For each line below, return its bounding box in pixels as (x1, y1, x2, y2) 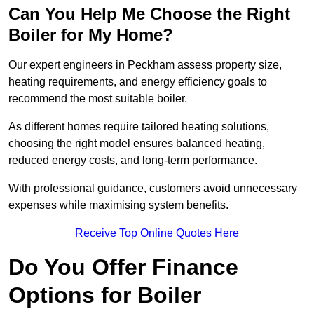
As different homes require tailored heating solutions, (8, 121, 269, 133)
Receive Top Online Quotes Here (75, 227, 239, 240)
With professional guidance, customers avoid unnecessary (8, 182, 297, 195)
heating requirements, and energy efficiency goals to (8, 76, 267, 88)
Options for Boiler (8, 282, 201, 308)
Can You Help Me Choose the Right (8, 4, 290, 24)
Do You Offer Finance (8, 254, 238, 280)
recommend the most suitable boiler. (8, 93, 190, 105)
